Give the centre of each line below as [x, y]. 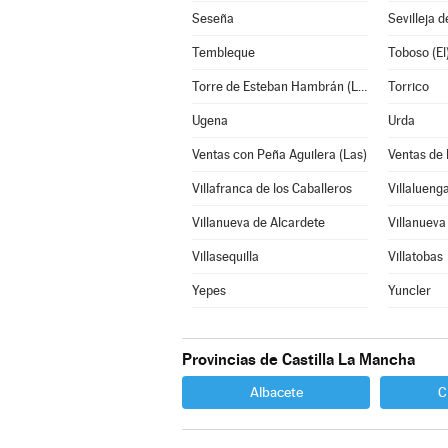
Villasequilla [225, 256]
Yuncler [409, 290]
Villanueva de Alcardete [258, 222]
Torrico [408, 86]
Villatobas [415, 256]
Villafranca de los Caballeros [271, 188]
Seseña [212, 18]
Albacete [276, 392]
